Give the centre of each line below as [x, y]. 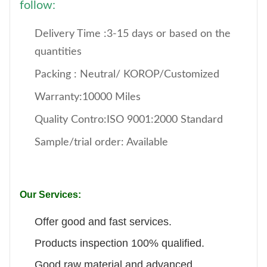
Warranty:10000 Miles [88, 97]
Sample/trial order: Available [101, 142]
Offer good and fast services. [103, 222]
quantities [58, 52]
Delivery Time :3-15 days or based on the [133, 34]
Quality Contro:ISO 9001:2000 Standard [129, 120]
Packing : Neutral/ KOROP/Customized [127, 74]
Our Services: [50, 195]
